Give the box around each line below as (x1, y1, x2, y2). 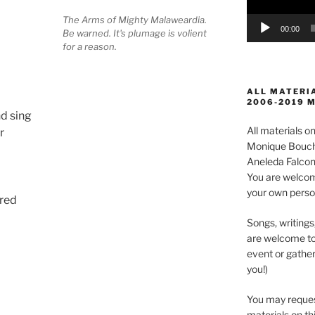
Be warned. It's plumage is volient (63, 27, 207, 39)
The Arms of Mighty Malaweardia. (63, 14, 207, 26)
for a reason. (63, 41, 117, 53)
